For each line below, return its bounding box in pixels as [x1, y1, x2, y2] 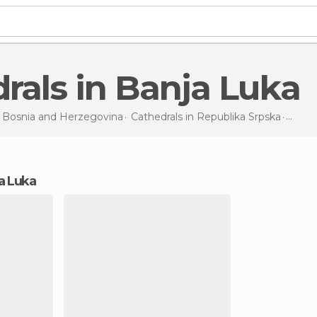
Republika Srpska [196, 110, 281, 123]
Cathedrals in [130, 110, 197, 123]
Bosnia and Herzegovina [1, 110, 123, 123]
